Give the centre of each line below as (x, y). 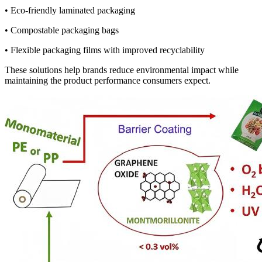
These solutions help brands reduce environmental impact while (122, 70)
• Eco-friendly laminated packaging (70, 10)
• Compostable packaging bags (62, 30)
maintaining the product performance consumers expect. (108, 80)
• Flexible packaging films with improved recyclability (105, 50)
